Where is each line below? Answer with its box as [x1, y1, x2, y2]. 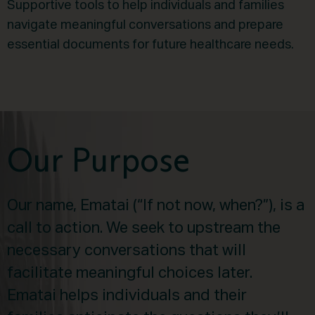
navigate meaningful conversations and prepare [7, 19, 283, 32]
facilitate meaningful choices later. [7, 266, 252, 281]
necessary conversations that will [7, 243, 246, 259]
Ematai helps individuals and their [7, 288, 247, 304]
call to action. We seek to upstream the [7, 221, 281, 236]
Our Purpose [7, 139, 190, 181]
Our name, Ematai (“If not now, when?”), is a [7, 198, 304, 214]
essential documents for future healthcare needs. [7, 39, 294, 51]
